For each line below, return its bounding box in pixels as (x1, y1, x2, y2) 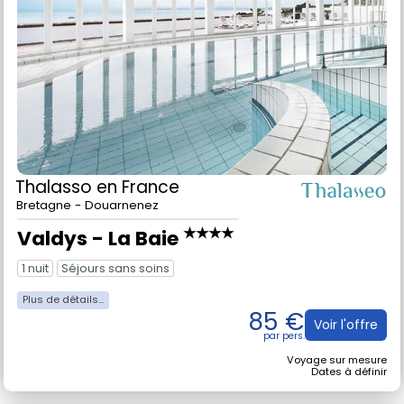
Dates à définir (311, 363, 387, 379)
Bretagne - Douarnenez (16, 197, 159, 215)
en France (96, 175, 179, 200)
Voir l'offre (314, 316, 378, 335)
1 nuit (22, 260, 49, 276)
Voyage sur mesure (287, 352, 387, 367)
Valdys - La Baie (17, 225, 183, 253)
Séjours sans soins (61, 260, 170, 276)
